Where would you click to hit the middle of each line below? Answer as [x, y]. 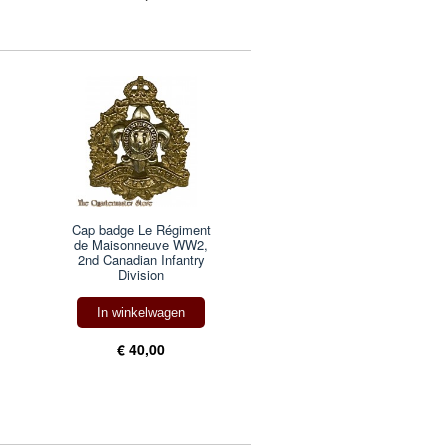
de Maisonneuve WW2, [141, 245]
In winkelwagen [141, 313]
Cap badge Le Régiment [141, 230]
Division [141, 275]
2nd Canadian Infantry [141, 260]
